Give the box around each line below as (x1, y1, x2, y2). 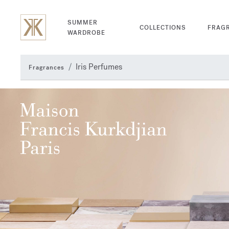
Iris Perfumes (76, 61, 122, 72)
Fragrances (29, 63, 64, 72)
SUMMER (67, 18, 98, 27)
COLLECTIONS (140, 23, 187, 32)
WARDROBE (67, 28, 105, 37)
